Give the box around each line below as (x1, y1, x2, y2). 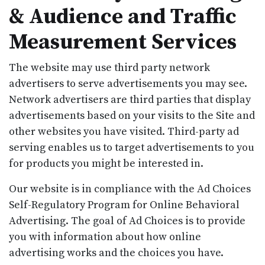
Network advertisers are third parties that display (9, 92, 251, 106)
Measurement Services (9, 28, 237, 56)
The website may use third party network (9, 60, 210, 75)
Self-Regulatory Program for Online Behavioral (9, 198, 240, 212)
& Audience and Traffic (9, 3, 237, 30)
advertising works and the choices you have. (9, 245, 224, 260)
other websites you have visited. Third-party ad (9, 124, 239, 138)
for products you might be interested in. (9, 156, 203, 170)
